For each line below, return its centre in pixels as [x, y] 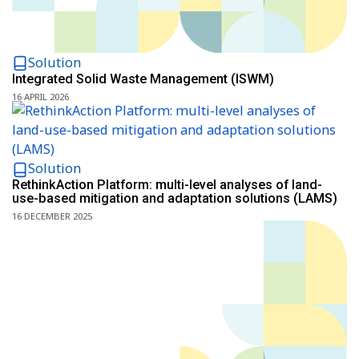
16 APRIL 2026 [40, 97]
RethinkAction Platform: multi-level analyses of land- [167, 185]
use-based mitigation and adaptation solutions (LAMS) [175, 198]
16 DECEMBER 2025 [52, 216]
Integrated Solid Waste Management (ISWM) [143, 79]
